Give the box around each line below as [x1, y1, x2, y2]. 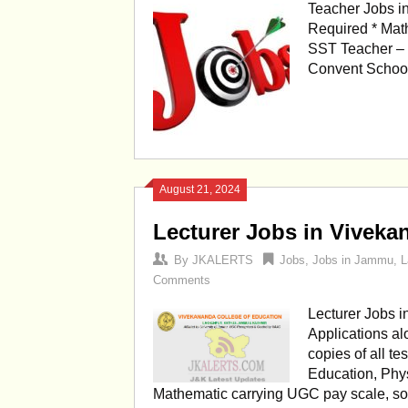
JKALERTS [192, 253, 253, 267]
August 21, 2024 [159, 183, 240, 196]
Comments [153, 273, 210, 287]
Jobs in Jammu [312, 253, 393, 267]
